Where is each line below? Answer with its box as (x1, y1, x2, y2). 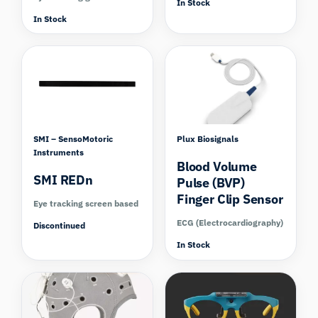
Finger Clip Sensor (177, 191, 283, 208)
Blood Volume (177, 158, 257, 175)
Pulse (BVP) (177, 175, 246, 192)
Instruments (33, 147, 84, 158)
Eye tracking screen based (33, 198, 139, 209)
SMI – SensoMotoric (33, 133, 114, 145)
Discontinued (33, 220, 86, 231)
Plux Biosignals (177, 133, 238, 145)
